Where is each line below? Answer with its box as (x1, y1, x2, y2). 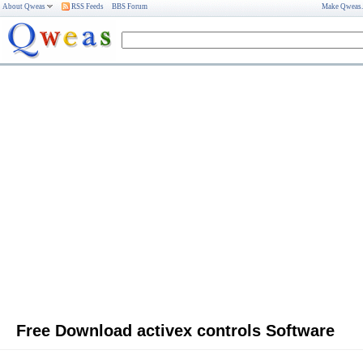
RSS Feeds (70, 2, 104, 11)
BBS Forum (112, 2, 147, 11)
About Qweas (2, 2, 45, 11)
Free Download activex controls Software (16, 322, 335, 340)
